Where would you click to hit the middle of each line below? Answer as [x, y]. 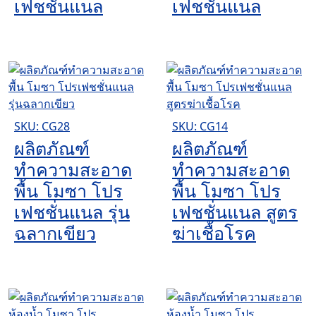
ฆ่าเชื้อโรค [214, 232]
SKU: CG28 [42, 126]
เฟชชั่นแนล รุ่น [72, 211]
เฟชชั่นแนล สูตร [235, 211]
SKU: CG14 [200, 126]
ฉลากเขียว [55, 232]
